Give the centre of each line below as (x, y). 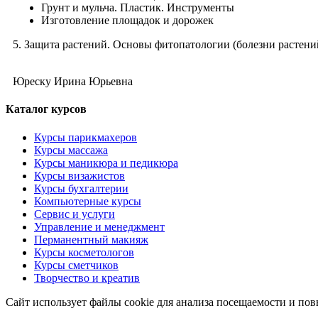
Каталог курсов (46, 109)
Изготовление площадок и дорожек (127, 21)
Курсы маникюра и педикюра (106, 163)
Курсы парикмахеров (86, 137)
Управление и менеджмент (99, 226)
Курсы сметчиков (76, 265)
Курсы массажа (71, 150)
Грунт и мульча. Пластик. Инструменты (138, 8)
